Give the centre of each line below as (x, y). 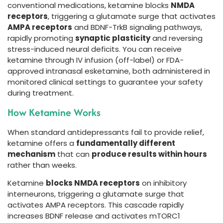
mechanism (31, 154)
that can (73, 154)
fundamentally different (126, 143)
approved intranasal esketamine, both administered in (109, 71)
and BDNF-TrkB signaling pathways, (137, 27)
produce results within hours (149, 154)
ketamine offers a (42, 143)
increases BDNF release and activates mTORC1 (94, 216)
